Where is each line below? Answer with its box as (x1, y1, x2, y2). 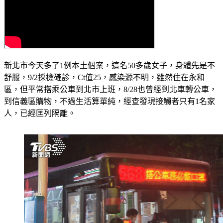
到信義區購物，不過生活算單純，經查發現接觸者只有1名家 (4, 97, 215, 106)
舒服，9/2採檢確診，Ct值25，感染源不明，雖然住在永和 (4, 73, 205, 82)
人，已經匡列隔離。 (4, 109, 76, 118)
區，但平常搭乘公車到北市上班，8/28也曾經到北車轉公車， (4, 85, 217, 94)
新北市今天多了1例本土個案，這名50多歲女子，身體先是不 (4, 61, 215, 70)
